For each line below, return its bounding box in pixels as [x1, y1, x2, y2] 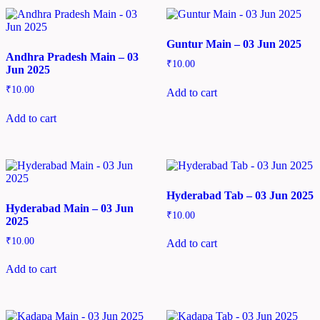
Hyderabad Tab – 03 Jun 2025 [166, 189, 314, 201]
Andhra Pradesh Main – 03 [6, 50, 139, 63]
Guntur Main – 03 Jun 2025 [166, 37, 301, 50]
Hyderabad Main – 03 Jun [6, 201, 134, 214]
